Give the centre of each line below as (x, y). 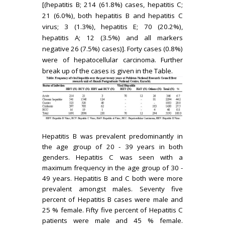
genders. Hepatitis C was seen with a (113, 157)
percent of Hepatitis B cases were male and (113, 199)
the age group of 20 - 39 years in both (113, 146)
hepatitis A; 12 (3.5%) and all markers (113, 38)
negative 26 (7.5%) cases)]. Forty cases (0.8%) (113, 49)
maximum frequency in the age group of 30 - (113, 167)
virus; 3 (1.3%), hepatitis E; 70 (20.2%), (113, 27)
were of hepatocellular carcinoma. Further (113, 60)
